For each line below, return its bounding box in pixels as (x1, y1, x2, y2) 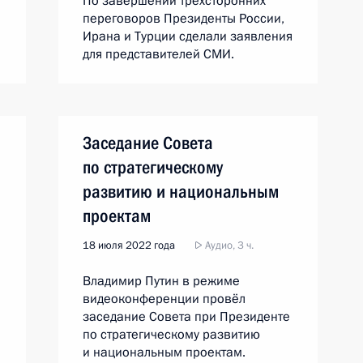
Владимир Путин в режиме (83, 272, 240, 290)
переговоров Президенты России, (83, 10, 284, 28)
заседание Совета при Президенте (83, 308, 290, 326)
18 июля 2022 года (83, 238, 175, 253)
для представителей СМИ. (83, 45, 234, 63)
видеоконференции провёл (83, 290, 246, 308)
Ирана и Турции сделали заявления (83, 28, 293, 45)
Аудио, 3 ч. (203, 238, 254, 253)
